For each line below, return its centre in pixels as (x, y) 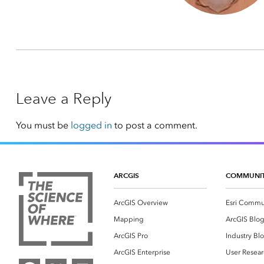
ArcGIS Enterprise (142, 253)
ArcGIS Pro (131, 236)
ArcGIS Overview (141, 203)
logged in (91, 126)
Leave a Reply (63, 99)
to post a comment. (154, 126)
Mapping (129, 220)
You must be (43, 126)
